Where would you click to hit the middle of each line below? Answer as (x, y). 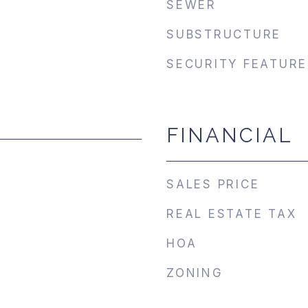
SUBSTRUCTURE (224, 34)
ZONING (195, 273)
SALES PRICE (213, 184)
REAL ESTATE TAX (232, 214)
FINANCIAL (230, 135)
